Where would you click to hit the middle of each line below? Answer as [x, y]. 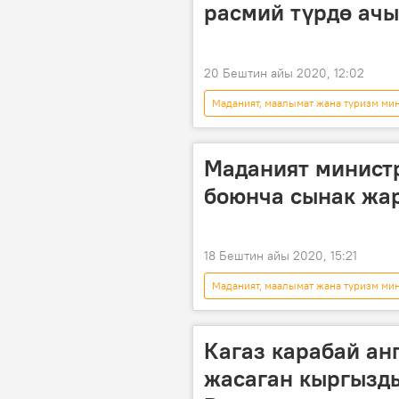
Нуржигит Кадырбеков [269, 129]
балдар [328, 312]
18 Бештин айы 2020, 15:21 [281, 255]
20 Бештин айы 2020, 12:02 [284, 73]
